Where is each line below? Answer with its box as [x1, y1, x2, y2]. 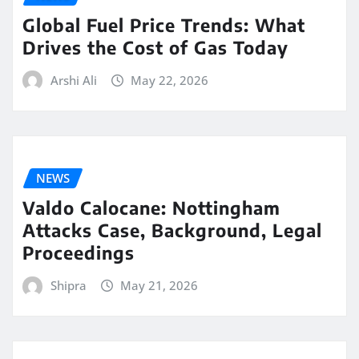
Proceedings [22, 240, 135, 264]
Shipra [50, 276, 87, 293]
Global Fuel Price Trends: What [22, 13, 305, 36]
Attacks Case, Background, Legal [22, 218, 322, 241]
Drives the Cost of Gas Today [22, 35, 288, 58]
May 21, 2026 [120, 276, 199, 293]
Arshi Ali [50, 71, 97, 88]
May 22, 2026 [131, 71, 209, 88]
